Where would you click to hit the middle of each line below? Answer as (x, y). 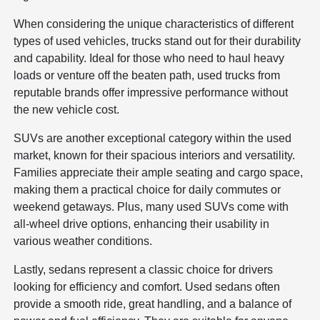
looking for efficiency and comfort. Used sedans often (147, 287)
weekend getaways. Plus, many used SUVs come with (151, 207)
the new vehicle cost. (67, 110)
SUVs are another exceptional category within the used (153, 138)
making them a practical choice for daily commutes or (147, 190)
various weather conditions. (83, 241)
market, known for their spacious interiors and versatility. (155, 155)
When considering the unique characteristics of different (154, 24)
